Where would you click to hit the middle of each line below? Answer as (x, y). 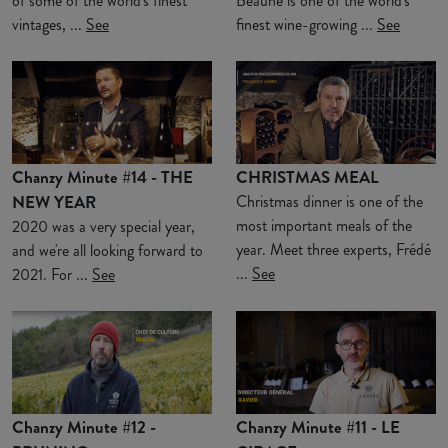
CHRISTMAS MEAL (307, 176)
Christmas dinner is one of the (329, 201)
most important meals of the (324, 225)
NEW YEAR (54, 201)
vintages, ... (49, 24)
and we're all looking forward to (107, 250)
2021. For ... (52, 274)
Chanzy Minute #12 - (84, 426)
